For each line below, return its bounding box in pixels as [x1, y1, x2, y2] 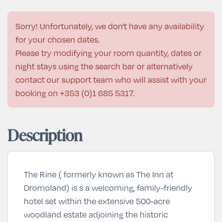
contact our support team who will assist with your [15, 74, 207, 85]
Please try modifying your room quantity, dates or [15, 47, 202, 58]
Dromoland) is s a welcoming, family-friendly [24, 182, 192, 193]
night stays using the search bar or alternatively [15, 60, 193, 72]
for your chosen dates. [15, 34, 100, 45]
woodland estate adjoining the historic [24, 209, 168, 220]
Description [7, 124, 82, 146]
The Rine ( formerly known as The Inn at [24, 168, 173, 180]
